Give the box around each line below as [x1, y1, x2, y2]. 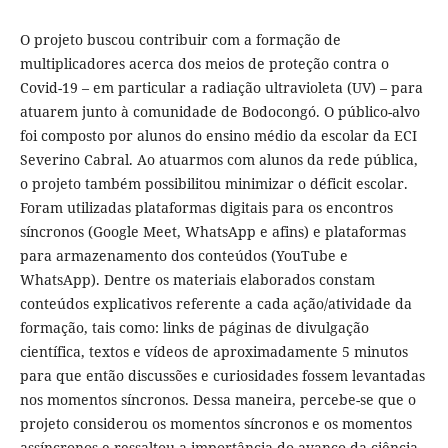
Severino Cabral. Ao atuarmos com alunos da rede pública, [19, 150, 418, 170]
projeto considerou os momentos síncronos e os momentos [19, 414, 412, 434]
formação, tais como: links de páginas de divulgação [19, 318, 369, 338]
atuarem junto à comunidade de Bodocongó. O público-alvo [19, 102, 420, 122]
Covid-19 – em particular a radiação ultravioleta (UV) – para [19, 78, 423, 98]
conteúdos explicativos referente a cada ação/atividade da [19, 294, 412, 314]
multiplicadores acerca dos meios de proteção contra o [19, 54, 389, 74]
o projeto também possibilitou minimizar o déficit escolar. [19, 174, 408, 194]
